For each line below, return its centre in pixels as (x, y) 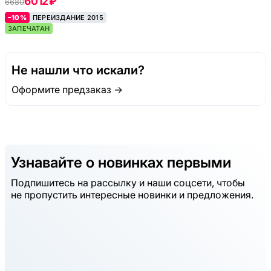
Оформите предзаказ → (67, 90)
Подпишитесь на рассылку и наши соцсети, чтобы (128, 182)
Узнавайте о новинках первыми (121, 163)
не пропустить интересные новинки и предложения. (132, 194)
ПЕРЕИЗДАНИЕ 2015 (68, 18)
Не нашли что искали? (78, 70)
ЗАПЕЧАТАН (29, 29)
